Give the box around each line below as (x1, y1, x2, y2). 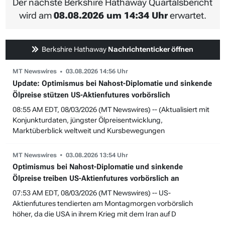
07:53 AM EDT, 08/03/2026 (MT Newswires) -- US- (12, 189, 171, 197)
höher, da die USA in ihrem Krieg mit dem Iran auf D (12, 210, 176, 218)
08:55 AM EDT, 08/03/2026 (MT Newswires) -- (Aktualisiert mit (12, 105, 209, 114)
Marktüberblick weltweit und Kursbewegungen (12, 126, 165, 135)
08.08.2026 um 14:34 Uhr (53, 10, 168, 21)
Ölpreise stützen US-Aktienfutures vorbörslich (12, 90, 170, 99)
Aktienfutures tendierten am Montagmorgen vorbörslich (12, 199, 193, 208)
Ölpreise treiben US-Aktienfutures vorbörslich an (12, 174, 179, 183)
